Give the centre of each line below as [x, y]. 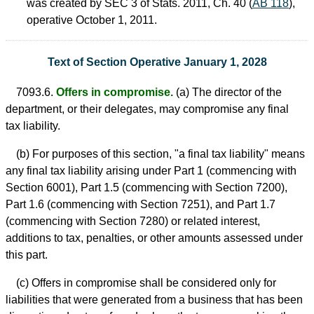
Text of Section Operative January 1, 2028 [157, 62]
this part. [27, 254]
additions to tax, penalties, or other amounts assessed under [154, 238]
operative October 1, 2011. [92, 20]
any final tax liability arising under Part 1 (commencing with [151, 170]
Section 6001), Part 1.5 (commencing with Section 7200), [146, 187]
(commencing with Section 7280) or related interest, [133, 221]
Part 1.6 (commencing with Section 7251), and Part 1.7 [141, 204]
